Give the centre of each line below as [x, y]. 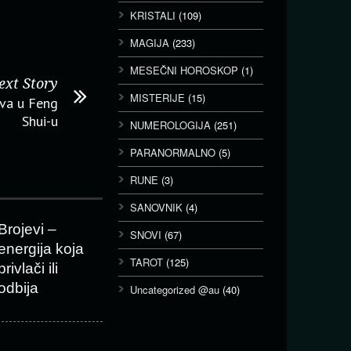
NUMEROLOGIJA [170, 125]
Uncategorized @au [175, 289]
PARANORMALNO [173, 152]
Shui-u [40, 121]
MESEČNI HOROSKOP [184, 70]
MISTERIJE [157, 98]
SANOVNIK [156, 207]
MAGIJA [150, 43]
